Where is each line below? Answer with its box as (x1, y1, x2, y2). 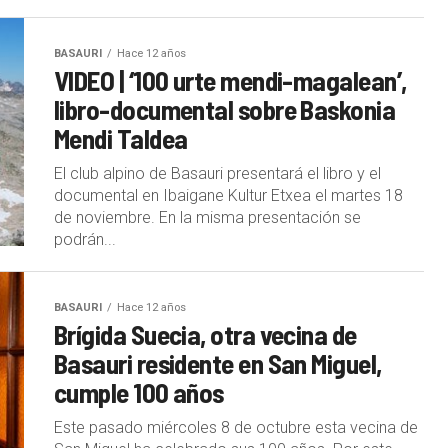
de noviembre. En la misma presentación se (54, 207, 361, 227)
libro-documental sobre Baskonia (54, 92, 396, 125)
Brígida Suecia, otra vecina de (54, 317, 357, 350)
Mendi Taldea (54, 121, 188, 154)
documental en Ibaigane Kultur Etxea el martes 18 (54, 185, 403, 205)
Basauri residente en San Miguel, (54, 346, 382, 379)
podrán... (54, 229, 116, 249)
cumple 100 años (54, 375, 224, 408)
